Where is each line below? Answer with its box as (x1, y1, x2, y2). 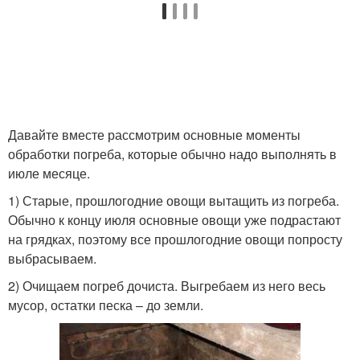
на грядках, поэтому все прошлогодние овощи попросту (8, 229, 342, 248)
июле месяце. (8, 163, 90, 182)
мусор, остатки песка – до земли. (8, 295, 203, 314)
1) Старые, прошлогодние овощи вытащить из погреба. (8, 190, 339, 210)
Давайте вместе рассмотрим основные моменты (8, 125, 301, 144)
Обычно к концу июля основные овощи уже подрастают (8, 210, 341, 229)
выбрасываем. (8, 248, 96, 268)
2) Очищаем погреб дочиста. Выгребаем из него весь (8, 276, 325, 295)
